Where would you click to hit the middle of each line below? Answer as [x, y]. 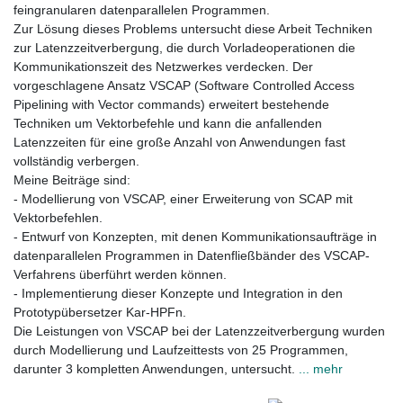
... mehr [321, 369]
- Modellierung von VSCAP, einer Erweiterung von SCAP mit [183, 199]
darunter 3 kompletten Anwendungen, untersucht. [156, 369]
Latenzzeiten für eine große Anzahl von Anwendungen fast [179, 143]
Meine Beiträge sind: [72, 180]
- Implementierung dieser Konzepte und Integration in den [178, 294]
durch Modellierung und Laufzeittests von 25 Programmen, [181, 350]
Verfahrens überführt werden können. [120, 275]
